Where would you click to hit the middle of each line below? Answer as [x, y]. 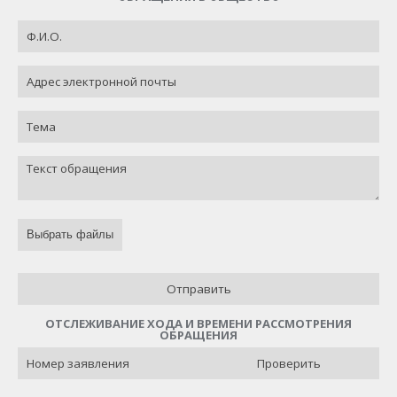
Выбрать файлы [70, 234]
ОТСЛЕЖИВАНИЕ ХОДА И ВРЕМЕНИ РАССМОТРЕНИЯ [198, 323]
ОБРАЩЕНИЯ [198, 335]
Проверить [289, 363]
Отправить [198, 289]
